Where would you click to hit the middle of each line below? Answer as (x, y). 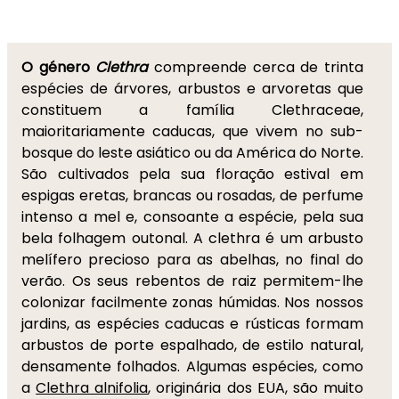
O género (59, 67)
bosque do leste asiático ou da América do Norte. (192, 153)
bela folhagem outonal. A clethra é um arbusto (192, 238)
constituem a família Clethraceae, (192, 110)
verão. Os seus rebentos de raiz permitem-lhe (192, 281)
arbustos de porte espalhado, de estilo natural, (192, 345)
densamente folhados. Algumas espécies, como (192, 366)
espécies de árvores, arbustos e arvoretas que (192, 89)
